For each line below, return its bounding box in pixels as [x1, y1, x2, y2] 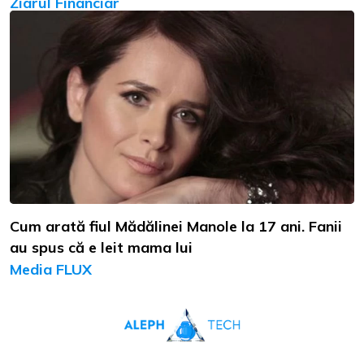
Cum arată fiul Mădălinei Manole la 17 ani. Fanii [10, 217, 342, 236]
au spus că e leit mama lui [10, 238, 193, 258]
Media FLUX [10, 260, 92, 279]
